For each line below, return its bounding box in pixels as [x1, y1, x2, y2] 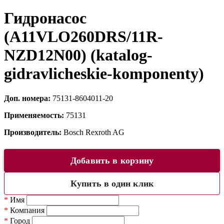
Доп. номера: [4, 93, 52, 102]
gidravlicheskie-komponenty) [4, 64, 204, 83]
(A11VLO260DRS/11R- [4, 27, 163, 46]
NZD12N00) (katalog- [4, 46, 152, 64]
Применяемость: [4, 110, 66, 119]
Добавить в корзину [70, 155, 154, 165]
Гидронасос [4, 9, 86, 27]
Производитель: [4, 127, 63, 136]
